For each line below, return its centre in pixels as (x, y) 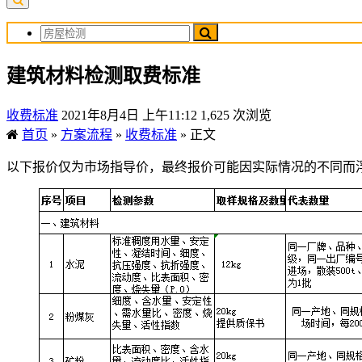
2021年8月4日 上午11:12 (129, 115)
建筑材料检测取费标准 (103, 76)
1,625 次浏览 (236, 115)
